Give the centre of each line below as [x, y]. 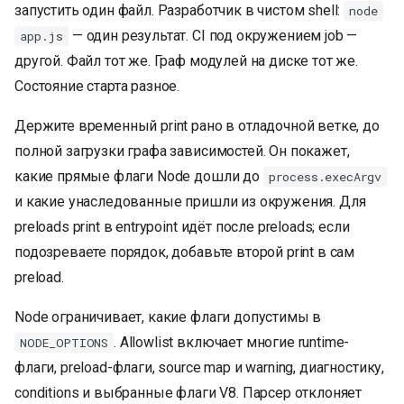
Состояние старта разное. [97, 87]
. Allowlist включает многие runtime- [232, 343]
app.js [42, 36]
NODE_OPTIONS [64, 342]
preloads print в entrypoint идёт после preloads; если [182, 227]
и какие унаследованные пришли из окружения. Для [190, 202]
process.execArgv [325, 176]
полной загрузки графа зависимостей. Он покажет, [182, 151]
